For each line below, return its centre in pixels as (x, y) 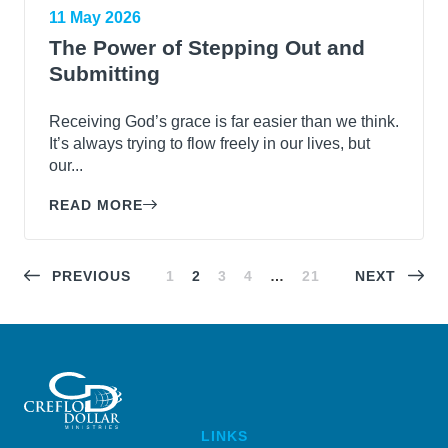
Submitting (104, 73)
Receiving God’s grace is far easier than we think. (224, 121)
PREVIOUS (91, 275)
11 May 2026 (95, 17)
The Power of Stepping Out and (207, 47)
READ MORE (96, 204)
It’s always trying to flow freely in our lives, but (209, 143)
